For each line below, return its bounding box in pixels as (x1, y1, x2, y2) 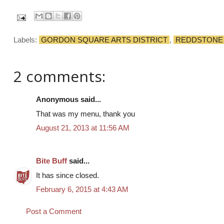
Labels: (13, 35, 39, 44)
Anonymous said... (36, 95, 101, 104)
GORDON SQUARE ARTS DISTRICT (41, 35, 167, 44)
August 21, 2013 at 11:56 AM (36, 123, 129, 132)
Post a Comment (26, 206, 81, 215)
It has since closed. (36, 170, 99, 179)
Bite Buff (36, 156, 67, 165)
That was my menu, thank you (36, 109, 135, 118)
